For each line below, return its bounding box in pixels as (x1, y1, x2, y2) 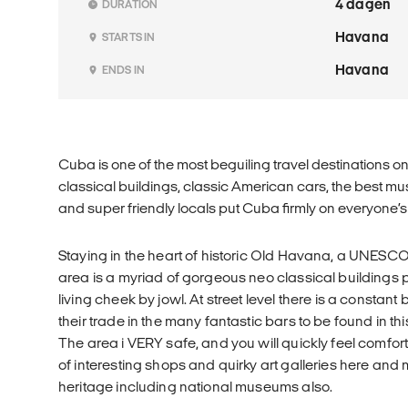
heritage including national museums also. (58, 378, 333, 394)
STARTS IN (102, 30, 156, 43)
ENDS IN (102, 63, 146, 76)
